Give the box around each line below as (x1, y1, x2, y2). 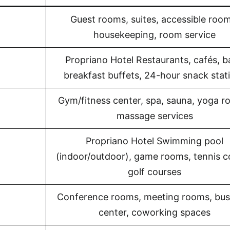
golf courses (128, 166, 181, 177)
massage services (116, 110, 193, 121)
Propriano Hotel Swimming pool (86, 136, 223, 146)
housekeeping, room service (93, 29, 216, 40)
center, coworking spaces (99, 207, 210, 218)
